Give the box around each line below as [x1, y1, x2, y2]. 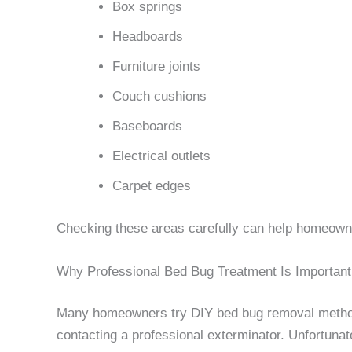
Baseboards [112, 119, 182, 134]
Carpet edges [112, 178, 191, 194]
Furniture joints [112, 59, 200, 75]
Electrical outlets [112, 148, 211, 164]
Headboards [112, 29, 183, 45]
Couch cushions [112, 89, 207, 104]
